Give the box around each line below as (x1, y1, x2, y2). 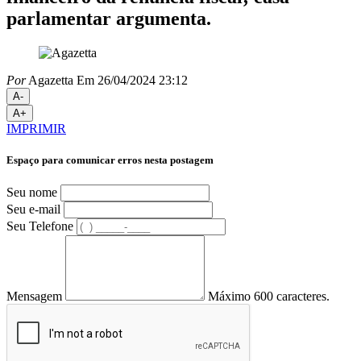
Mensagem (6, 289, 62, 304)
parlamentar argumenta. (6, 7, 211, 29)
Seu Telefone (6, 219, 73, 234)
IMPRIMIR (6, 121, 66, 135)
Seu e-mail (6, 202, 60, 217)
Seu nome (6, 185, 57, 200)
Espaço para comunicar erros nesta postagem (6, 153, 214, 166)
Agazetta (26, 73, 73, 87)
